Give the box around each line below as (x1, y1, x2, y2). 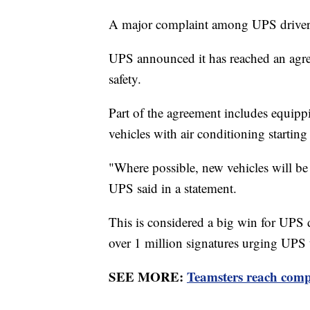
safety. (109, 69, 145, 87)
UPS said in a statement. (109, 179, 241, 197)
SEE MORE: (109, 266, 187, 286)
